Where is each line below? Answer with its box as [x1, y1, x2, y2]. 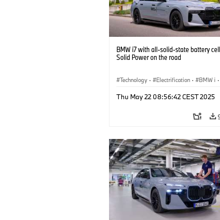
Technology [120, 76, 147, 83]
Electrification [156, 76, 190, 83]
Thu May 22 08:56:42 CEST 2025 [116, 92, 215, 101]
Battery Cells [120, 87, 152, 95]
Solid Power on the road [116, 52, 181, 62]
